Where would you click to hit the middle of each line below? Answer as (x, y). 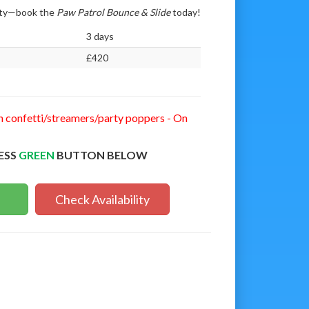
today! (186, 12)
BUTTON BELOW (101, 154)
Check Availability (103, 199)
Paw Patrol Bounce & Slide (114, 12)
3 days (100, 36)
